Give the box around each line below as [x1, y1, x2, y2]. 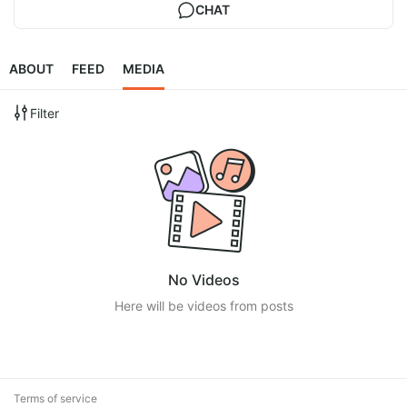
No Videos [167, 271, 240, 290]
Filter [30, 104, 59, 121]
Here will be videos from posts [114, 298, 293, 314]
